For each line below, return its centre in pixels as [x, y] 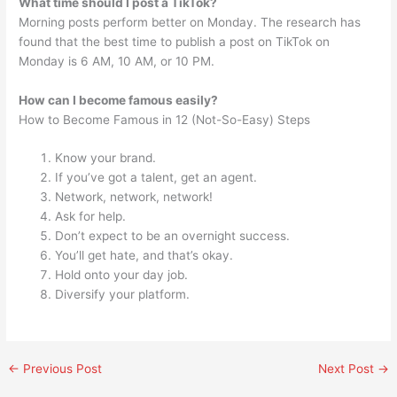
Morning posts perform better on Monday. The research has [190, 22]
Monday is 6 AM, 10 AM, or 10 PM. [117, 61]
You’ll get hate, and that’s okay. [144, 256]
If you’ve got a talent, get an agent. [156, 178]
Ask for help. [91, 217]
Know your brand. [106, 158]
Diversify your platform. [123, 295]
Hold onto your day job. [122, 275]
